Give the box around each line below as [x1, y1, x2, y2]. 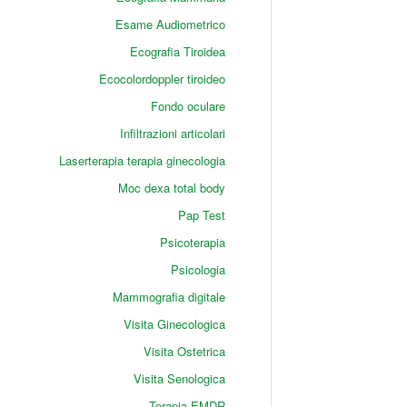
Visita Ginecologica [123, 315, 225, 333]
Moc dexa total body [117, 179, 225, 196]
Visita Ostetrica [143, 342, 225, 360]
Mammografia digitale [112, 288, 225, 305]
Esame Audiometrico [114, 15, 225, 33]
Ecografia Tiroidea [129, 43, 225, 60]
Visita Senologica [133, 370, 225, 387]
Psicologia [170, 261, 225, 278]
